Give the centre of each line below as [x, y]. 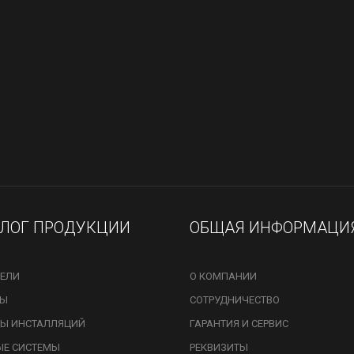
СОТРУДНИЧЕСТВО [235, 300]
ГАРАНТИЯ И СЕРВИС [239, 324]
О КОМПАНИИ [223, 276]
